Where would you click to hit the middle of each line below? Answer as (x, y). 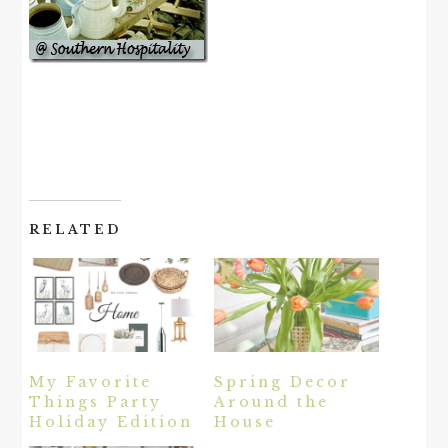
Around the (271, 402)
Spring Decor (282, 382)
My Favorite (91, 382)
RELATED (75, 230)
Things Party (96, 402)
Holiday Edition (111, 422)
